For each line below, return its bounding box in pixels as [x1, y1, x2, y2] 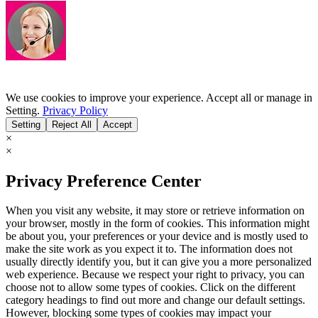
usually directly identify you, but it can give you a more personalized [6, 256, 312, 268]
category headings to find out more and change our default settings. [6, 294, 305, 307]
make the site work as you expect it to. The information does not [6, 243, 292, 256]
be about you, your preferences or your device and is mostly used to [6, 230, 308, 243]
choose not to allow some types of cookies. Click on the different [6, 281, 295, 294]
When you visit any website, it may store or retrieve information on [6, 204, 305, 217]
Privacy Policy [43, 104, 108, 116]
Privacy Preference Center [6, 171, 202, 190]
